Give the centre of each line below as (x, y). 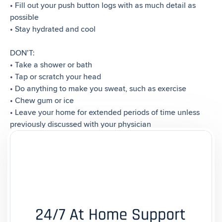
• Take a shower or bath (51, 65)
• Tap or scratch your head (55, 77)
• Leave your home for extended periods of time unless (105, 112)
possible (24, 17)
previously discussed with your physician (81, 124)
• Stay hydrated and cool (53, 29)
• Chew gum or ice (42, 100)
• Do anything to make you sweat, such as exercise (98, 88)
